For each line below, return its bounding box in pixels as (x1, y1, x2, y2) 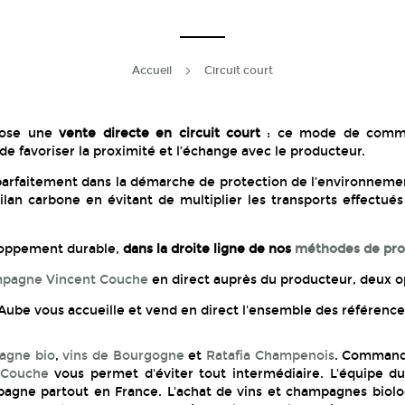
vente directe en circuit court (59, 125, 268, 141)
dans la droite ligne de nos (123, 240, 296, 257)
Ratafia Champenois (206, 347, 334, 363)
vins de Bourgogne (62, 347, 184, 363)
